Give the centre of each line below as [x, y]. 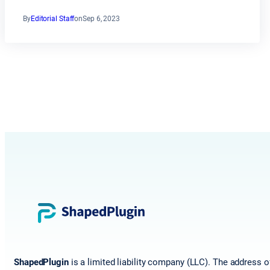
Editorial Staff [52, 19]
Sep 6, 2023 [102, 19]
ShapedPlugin [41, 262]
